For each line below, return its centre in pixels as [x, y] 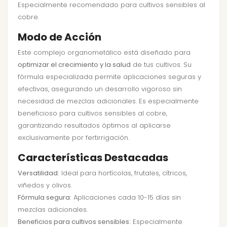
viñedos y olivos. [45, 185]
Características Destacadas [93, 158]
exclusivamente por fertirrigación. [73, 138]
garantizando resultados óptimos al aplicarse [94, 126]
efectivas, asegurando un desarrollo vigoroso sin [100, 89]
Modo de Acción [60, 37]
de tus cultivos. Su [161, 65]
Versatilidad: [39, 173]
